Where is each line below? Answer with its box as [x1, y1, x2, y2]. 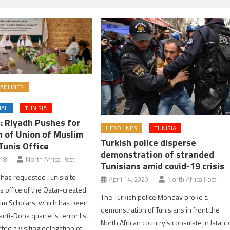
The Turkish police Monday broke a [101, 191, 208, 202]
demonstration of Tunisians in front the [101, 204, 220, 215]
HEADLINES [106, 123, 138, 133]
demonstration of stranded [101, 147, 215, 161]
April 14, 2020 [109, 174, 149, 184]
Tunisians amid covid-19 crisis [101, 159, 225, 173]
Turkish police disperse [101, 135, 197, 149]
